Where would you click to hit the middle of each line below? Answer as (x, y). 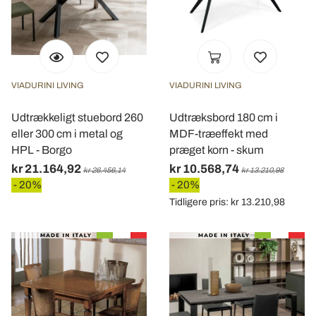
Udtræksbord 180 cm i (224, 117)
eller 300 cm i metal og (67, 133)
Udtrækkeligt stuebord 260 (77, 117)
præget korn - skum (217, 150)
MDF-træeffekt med (219, 133)
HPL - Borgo (42, 150)
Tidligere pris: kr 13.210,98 (227, 202)
